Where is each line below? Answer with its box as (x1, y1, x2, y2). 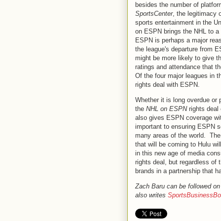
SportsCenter (135, 9, 173, 17)
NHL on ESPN (146, 105, 189, 112)
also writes (135, 191, 168, 199)
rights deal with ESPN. (135, 80, 200, 88)
